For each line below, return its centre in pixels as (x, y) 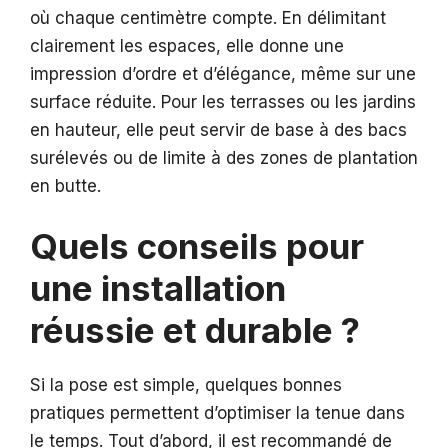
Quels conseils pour (197, 246)
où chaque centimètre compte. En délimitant (208, 17)
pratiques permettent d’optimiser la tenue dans (217, 413)
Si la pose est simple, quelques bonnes (186, 385)
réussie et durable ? (195, 330)
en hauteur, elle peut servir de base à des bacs (218, 129)
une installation (158, 288)
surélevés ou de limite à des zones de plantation (224, 157)
